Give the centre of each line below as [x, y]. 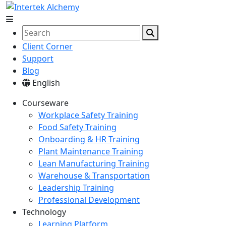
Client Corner [47, 46]
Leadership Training [76, 187]
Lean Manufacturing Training [94, 163]
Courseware [45, 103]
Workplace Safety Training [88, 115]
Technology [44, 212]
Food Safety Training [77, 127]
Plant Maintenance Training [91, 151]
